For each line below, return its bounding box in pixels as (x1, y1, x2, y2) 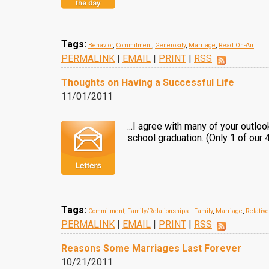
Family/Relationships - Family (127, 207, 213, 215)
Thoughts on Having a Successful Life (61, 77, 234, 88)
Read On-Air (219, 41, 254, 49)
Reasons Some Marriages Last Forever (61, 243, 241, 254)
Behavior (88, 41, 113, 49)
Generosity (155, 41, 186, 49)
